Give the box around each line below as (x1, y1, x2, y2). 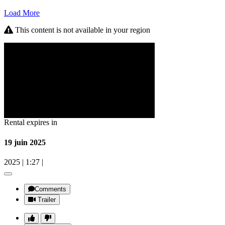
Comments (35, 185, 66, 193)
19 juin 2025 (4, 138, 46, 147)
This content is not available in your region (13, 26, 150, 35)
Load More (4, 9, 40, 18)
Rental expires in (4, 118, 57, 127)
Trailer (38, 195, 56, 203)
